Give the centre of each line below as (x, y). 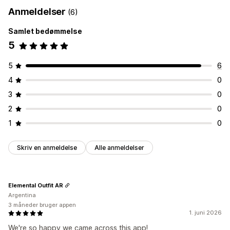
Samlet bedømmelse (45, 31)
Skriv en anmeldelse (47, 148)
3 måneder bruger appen (42, 205)
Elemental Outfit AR (36, 185)
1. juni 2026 (205, 213)
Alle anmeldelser (119, 148)
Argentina (22, 195)
